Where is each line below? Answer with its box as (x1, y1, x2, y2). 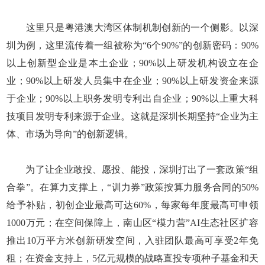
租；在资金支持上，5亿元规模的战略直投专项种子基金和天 (7, 253, 258, 263)
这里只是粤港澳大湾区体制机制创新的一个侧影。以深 (7, 22, 258, 33)
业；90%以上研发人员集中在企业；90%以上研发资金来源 (7, 75, 258, 86)
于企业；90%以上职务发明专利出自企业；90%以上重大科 (7, 93, 258, 104)
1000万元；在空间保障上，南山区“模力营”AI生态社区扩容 (7, 217, 258, 228)
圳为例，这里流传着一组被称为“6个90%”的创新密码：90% (7, 40, 258, 50)
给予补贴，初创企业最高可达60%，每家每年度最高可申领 (7, 199, 258, 210)
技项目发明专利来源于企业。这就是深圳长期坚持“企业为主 (7, 111, 258, 121)
